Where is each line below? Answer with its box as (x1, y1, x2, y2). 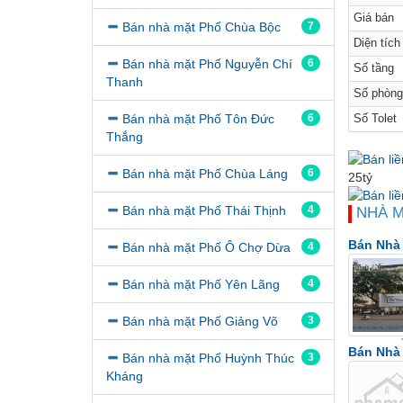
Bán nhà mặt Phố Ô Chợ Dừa (122, 239, 291, 255)
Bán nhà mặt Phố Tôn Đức (122, 111, 274, 126)
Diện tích (354, 37, 400, 50)
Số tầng (354, 62, 394, 76)
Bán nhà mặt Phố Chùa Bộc (122, 19, 281, 34)
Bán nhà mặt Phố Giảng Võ (122, 313, 278, 328)
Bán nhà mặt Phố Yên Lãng (122, 276, 280, 291)
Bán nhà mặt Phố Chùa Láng (122, 166, 288, 181)
